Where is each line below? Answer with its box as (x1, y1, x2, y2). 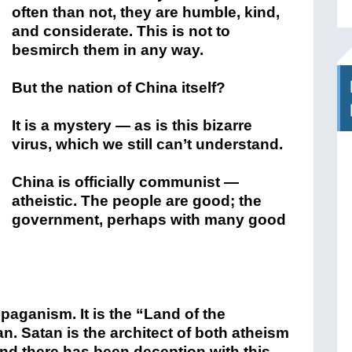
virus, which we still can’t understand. (12, 136, 283, 152)
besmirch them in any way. (12, 42, 203, 58)
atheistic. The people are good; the (12, 192, 262, 209)
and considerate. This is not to (12, 23, 230, 39)
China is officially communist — (12, 174, 239, 190)
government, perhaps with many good (12, 211, 286, 228)
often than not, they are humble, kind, (12, 4, 280, 20)
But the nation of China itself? (12, 79, 225, 96)
